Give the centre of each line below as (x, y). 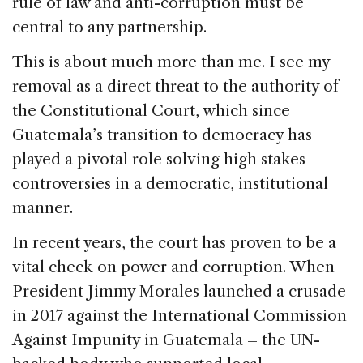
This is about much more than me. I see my (171, 62)
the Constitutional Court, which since (151, 111)
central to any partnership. (109, 28)
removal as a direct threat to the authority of (175, 87)
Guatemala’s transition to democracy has (162, 135)
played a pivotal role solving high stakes (159, 160)
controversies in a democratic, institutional (170, 184)
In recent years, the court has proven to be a (174, 243)
